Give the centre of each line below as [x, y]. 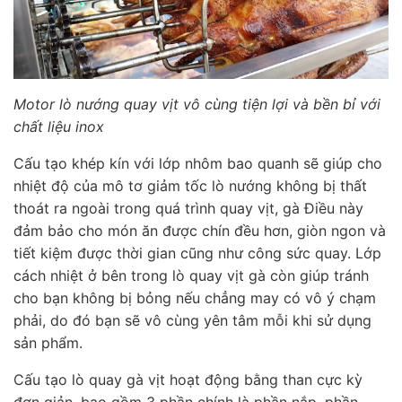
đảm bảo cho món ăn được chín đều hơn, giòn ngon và [200, 231]
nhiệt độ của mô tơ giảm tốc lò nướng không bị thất [190, 186]
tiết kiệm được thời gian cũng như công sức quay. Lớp [197, 253]
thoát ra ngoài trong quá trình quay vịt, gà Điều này [188, 209]
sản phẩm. [48, 343]
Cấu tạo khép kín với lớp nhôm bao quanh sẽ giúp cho [198, 164]
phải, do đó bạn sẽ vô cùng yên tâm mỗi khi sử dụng [192, 321]
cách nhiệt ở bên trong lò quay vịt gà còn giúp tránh [191, 276]
